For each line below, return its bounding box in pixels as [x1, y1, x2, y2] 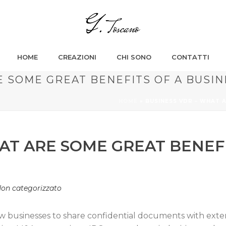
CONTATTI [171, 53, 209, 61]
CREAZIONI [58, 53, 96, 61]
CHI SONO [116, 53, 151, 61]
